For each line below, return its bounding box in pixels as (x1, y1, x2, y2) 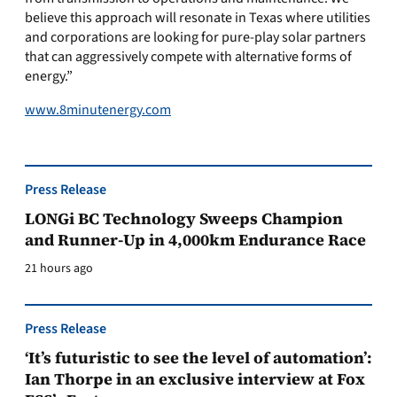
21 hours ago (25, 260, 93, 277)
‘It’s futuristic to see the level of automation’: (25, 346, 372, 369)
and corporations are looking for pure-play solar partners (25, 27, 366, 47)
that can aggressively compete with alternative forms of (25, 47, 352, 66)
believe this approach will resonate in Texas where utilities (25, 8, 370, 27)
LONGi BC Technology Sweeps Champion (25, 207, 343, 230)
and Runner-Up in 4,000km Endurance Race (25, 229, 366, 251)
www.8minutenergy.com (25, 100, 171, 120)
